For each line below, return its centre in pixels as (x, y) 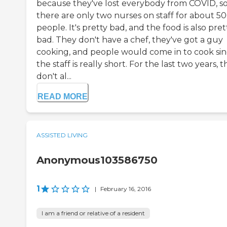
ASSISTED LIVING (62, 135)
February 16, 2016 (126, 189)
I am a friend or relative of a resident (93, 213)
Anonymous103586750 (97, 160)
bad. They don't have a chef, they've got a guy (130, 40)
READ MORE (63, 97)
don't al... (54, 77)
